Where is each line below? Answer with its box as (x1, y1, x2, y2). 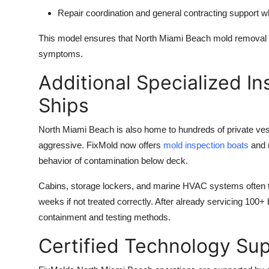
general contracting (153, 8, 227, 19)
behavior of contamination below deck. (38, 156, 188, 166)
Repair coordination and (58, 8, 153, 19)
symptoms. (38, 49, 83, 59)
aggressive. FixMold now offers (38, 140, 163, 151)
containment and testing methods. (38, 212, 171, 223)
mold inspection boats (163, 140, 249, 151)
